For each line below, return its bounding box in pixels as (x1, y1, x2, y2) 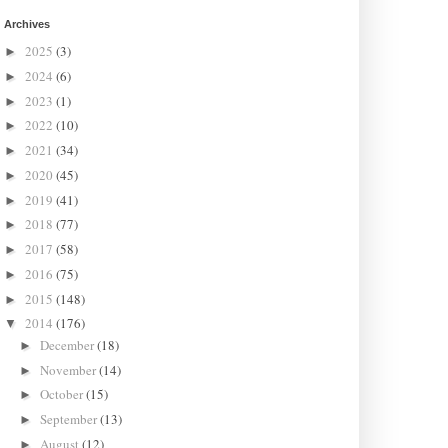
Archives (3, 17, 50, 30)
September (40, 410, 101, 429)
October (40, 385, 87, 404)
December (40, 335, 98, 354)
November (40, 360, 100, 379)
